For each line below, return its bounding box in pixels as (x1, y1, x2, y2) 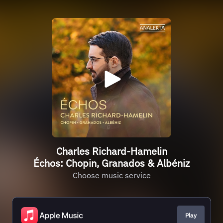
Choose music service (72, 170, 151, 180)
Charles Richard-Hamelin (56, 144, 167, 158)
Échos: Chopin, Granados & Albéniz (33, 156, 190, 170)
